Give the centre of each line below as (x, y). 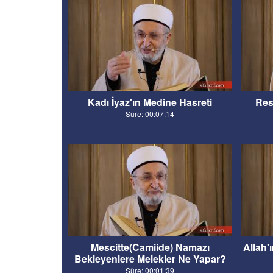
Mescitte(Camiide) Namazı (150, 247)
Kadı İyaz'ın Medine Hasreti (150, 102)
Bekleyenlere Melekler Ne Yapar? (150, 258)
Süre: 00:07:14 (150, 114)
